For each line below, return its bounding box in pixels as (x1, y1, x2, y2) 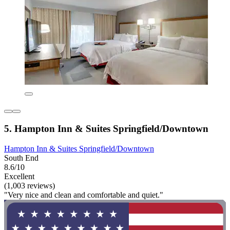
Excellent (4, 171, 34, 181)
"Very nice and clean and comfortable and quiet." (4, 190, 163, 199)
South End (4, 153, 39, 162)
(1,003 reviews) (4, 181, 55, 190)
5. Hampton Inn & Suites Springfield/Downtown (4, 123, 208, 134)
